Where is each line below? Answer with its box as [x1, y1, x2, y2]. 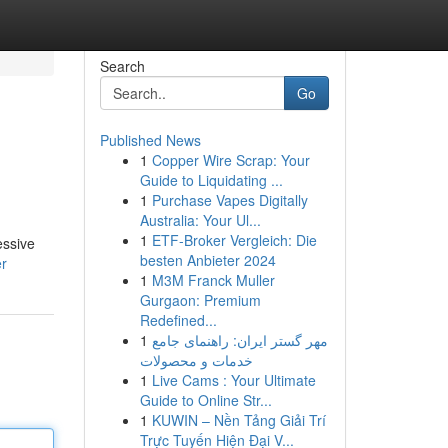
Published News [99, 130, 201, 150]
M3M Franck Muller [151, 270, 275, 290]
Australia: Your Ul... [139, 210, 261, 230]
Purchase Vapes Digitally [151, 190, 308, 210]
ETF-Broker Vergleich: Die [151, 230, 317, 250]
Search [99, 56, 145, 76]
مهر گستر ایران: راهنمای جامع [151, 330, 328, 350]
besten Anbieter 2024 [139, 250, 276, 270]
